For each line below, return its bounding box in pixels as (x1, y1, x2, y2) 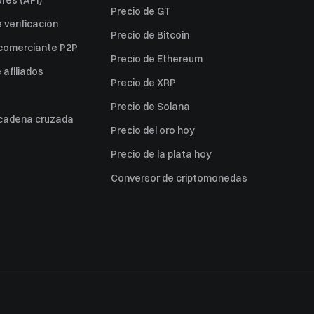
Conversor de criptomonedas (111, 172, 247, 184)
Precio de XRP (111, 76, 176, 89)
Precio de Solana (111, 100, 190, 113)
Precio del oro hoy (111, 124, 195, 137)
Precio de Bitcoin (111, 29, 189, 41)
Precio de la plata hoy (111, 148, 212, 161)
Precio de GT (111, 5, 171, 18)
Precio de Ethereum (111, 53, 203, 65)
